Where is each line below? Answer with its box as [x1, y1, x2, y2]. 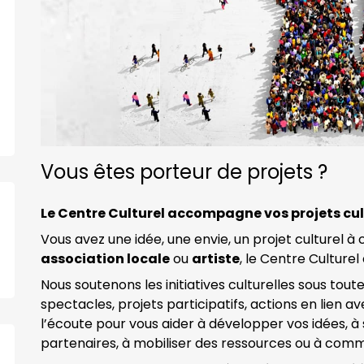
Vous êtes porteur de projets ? [41, 158, 327, 186]
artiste [192, 249, 240, 269]
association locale [41, 249, 170, 269]
